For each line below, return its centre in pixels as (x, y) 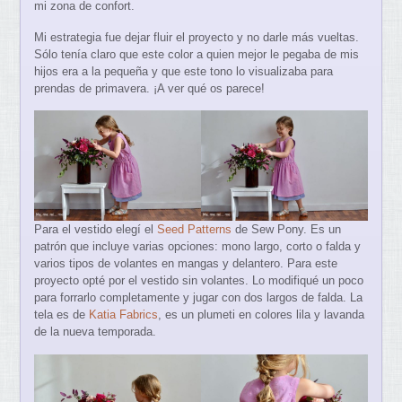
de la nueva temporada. (96, 332)
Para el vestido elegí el (96, 230)
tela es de (62, 315)
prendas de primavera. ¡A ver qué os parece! (150, 88)
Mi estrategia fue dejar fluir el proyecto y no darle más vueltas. (197, 37)
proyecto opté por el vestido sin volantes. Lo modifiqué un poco (199, 281)
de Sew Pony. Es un (287, 230)
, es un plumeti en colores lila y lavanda (262, 315)
